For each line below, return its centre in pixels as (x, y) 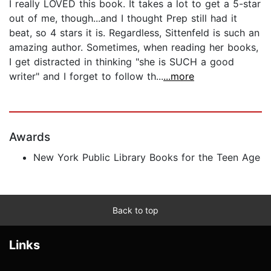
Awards (30, 137)
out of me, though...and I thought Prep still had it (123, 18)
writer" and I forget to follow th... (86, 76)
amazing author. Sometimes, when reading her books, (134, 47)
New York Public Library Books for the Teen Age (147, 157)
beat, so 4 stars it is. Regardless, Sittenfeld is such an (134, 32)
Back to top (135, 210)
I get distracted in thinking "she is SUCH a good (122, 61)
